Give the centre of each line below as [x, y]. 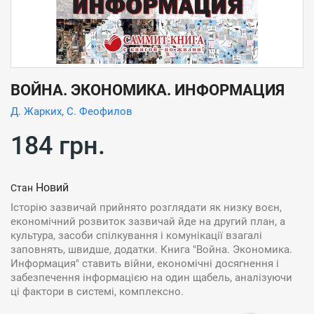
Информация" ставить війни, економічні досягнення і [145, 264]
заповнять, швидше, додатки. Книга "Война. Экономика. [151, 250]
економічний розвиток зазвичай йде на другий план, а [148, 221]
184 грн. [58, 146]
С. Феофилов [100, 111]
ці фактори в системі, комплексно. [97, 292]
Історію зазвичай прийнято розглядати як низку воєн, [146, 207]
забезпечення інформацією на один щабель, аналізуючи [151, 278]
